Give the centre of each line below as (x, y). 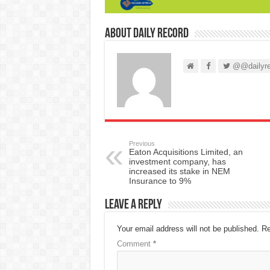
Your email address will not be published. (188, 228)
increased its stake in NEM (179, 171)
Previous (142, 143)
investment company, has (177, 161)
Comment (135, 243)
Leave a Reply (133, 205)
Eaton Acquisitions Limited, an (186, 152)
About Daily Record (146, 34)
